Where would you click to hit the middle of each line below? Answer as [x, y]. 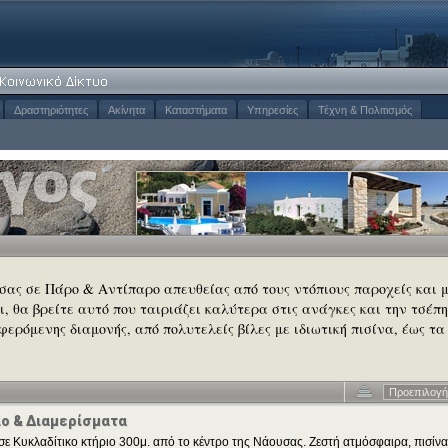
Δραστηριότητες [51, 110]
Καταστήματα [196, 110]
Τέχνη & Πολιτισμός [365, 110]
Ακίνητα [126, 110]
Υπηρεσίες [272, 110]
